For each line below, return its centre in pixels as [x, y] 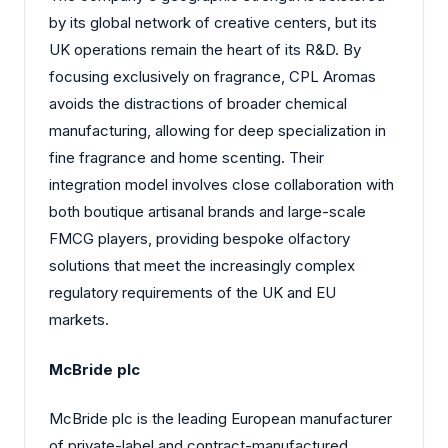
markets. [79, 320]
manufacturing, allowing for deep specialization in [217, 131]
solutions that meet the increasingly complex [202, 266]
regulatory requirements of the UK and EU [192, 293]
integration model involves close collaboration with [221, 185]
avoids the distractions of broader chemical [198, 104]
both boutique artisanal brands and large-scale [207, 212]
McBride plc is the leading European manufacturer [220, 419]
